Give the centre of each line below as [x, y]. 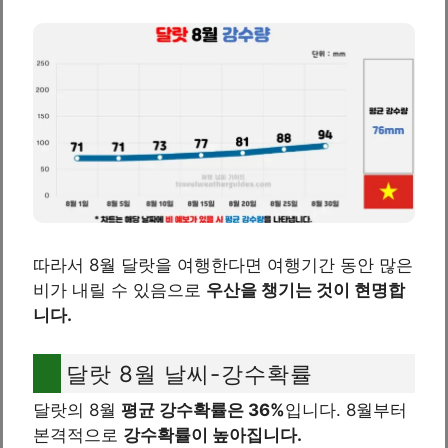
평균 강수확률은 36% [203, 409]
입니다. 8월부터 [346, 409]
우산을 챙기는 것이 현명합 [305, 290]
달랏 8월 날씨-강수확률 [189, 373]
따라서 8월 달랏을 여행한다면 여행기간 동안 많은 [223, 265]
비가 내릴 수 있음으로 [119, 290]
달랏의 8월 [77, 409]
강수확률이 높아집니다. [212, 434]
